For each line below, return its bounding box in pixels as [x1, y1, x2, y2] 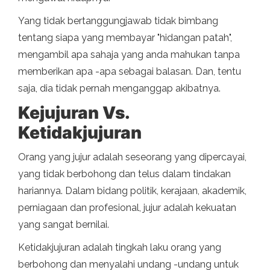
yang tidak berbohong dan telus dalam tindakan [18, 168, 231, 180]
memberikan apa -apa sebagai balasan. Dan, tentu [18, 66, 241, 78]
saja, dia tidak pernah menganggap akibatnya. [18, 83, 221, 95]
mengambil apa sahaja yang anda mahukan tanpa [18, 49, 240, 61]
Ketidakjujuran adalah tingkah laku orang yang [18, 242, 221, 254]
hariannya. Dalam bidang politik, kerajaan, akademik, [18, 185, 246, 197]
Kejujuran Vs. [18, 102, 129, 124]
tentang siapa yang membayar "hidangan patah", [18, 32, 232, 44]
